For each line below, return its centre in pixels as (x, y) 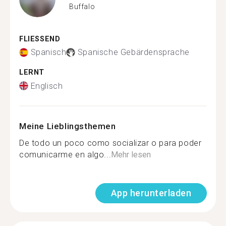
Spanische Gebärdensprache (133, 52)
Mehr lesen (131, 154)
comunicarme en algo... (65, 154)
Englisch (47, 86)
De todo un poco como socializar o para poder (110, 143)
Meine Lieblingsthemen (68, 126)
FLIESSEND (37, 39)
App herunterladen (151, 193)
